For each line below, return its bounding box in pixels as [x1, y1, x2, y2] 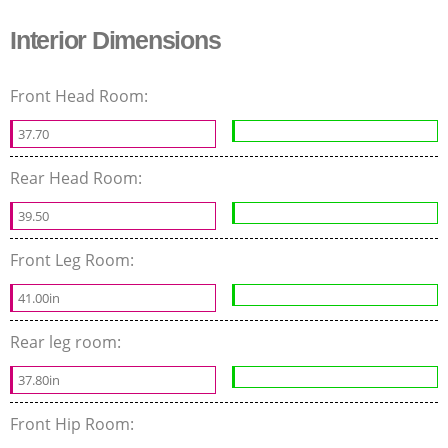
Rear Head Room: [10, 166, 146, 189]
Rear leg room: [10, 330, 125, 353]
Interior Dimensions [10, 25, 221, 54]
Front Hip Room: [10, 412, 138, 435]
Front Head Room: [10, 84, 152, 107]
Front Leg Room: [10, 248, 138, 271]
